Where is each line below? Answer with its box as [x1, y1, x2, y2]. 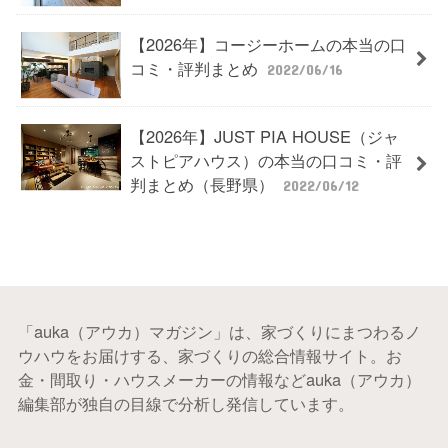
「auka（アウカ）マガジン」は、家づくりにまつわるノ [17, 319, 421, 344]
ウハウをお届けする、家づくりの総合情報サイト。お [17, 343, 402, 368]
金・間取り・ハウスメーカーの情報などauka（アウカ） [17, 367, 421, 392]
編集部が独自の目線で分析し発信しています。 [17, 391, 354, 416]
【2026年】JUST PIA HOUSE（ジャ [129, 123, 399, 148]
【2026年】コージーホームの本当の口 [129, 31, 406, 56]
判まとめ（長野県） [129, 171, 279, 196]
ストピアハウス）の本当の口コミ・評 [129, 147, 402, 172]
